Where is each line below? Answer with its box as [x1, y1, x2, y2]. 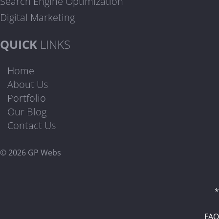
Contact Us [7, 119, 56, 132]
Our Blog [7, 105, 46, 119]
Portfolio [7, 91, 46, 105]
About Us [7, 78, 48, 91]
